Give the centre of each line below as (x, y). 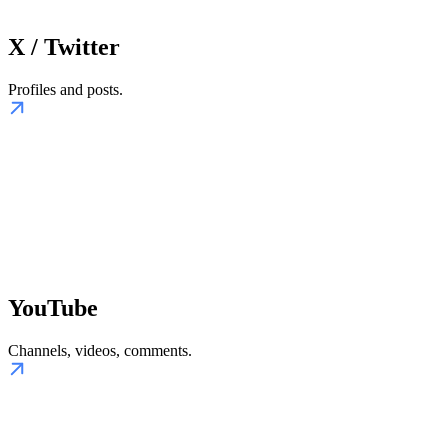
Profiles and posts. (65, 90)
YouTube (53, 308)
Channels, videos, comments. (100, 351)
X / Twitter (64, 47)
